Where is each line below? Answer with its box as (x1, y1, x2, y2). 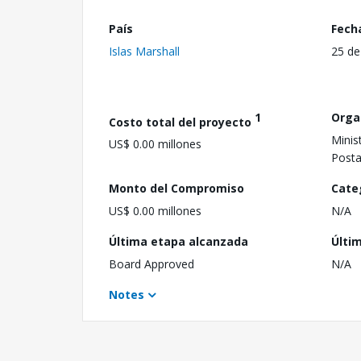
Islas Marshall (109, 43, 180, 59)
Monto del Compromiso (109, 180, 244, 196)
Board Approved (109, 255, 194, 272)
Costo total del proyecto (109, 114, 255, 130)
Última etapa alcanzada (109, 233, 248, 249)
